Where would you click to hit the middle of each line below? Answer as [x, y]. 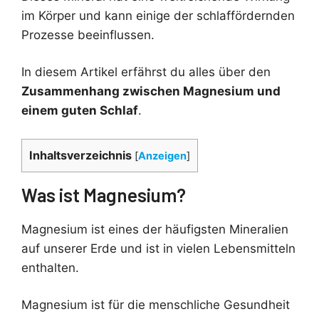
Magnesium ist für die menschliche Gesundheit [156, 305]
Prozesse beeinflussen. [88, 35]
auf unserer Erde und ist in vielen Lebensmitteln [158, 248]
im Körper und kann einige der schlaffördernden [158, 15]
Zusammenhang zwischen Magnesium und [151, 91]
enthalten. [50, 267]
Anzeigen [162, 156]
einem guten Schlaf [80, 110]
